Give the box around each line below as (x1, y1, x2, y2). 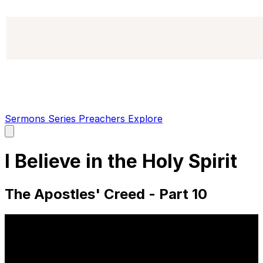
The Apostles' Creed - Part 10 (5, 185, 207, 203)
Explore (128, 113, 163, 124)
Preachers (79, 113, 128, 124)
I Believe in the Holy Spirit (5, 150, 237, 173)
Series (48, 113, 79, 124)
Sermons (5, 113, 48, 124)
